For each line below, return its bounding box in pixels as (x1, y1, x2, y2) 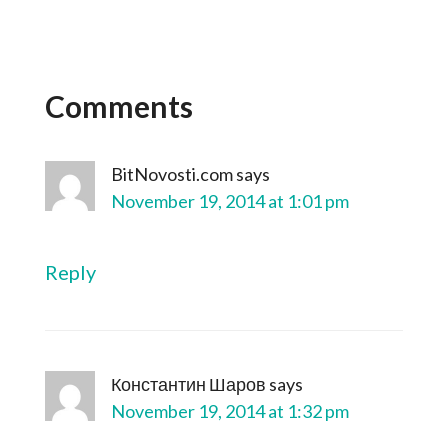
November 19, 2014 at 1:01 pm (110, 190, 349, 212)
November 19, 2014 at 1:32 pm (110, 400, 349, 422)
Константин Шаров (110, 373, 266, 395)
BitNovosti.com (110, 163, 233, 185)
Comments (44, 88, 193, 124)
